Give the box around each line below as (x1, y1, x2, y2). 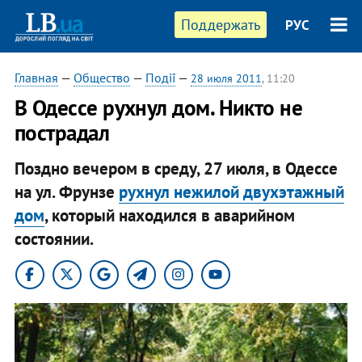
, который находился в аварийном (44, 204, 295, 226)
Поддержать (181, 15, 261, 34)
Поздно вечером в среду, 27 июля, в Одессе (14, 157, 338, 179)
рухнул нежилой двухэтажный (118, 180, 344, 203)
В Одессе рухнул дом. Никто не (14, 94, 303, 121)
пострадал (14, 119, 110, 146)
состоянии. (14, 227, 94, 250)
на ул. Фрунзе (14, 180, 119, 203)
